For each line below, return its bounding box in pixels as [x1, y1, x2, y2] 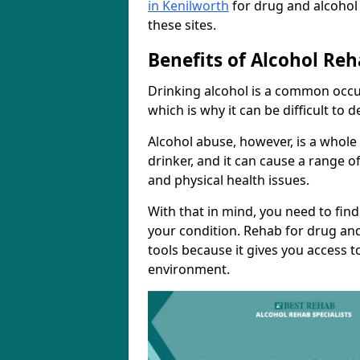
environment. [148, 260, 230, 278]
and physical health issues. [148, 171, 309, 189]
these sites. [148, 16, 216, 34]
